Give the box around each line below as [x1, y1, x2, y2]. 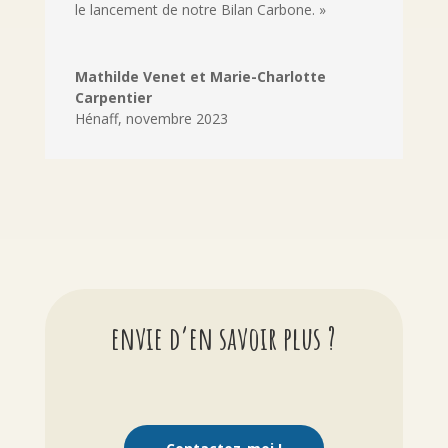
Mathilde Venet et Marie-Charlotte [74, 66, 326, 86]
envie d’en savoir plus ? [111, 316, 337, 358]
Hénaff [74, 108, 118, 128]
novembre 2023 [125, 108, 228, 128]
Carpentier [74, 87, 152, 107]
